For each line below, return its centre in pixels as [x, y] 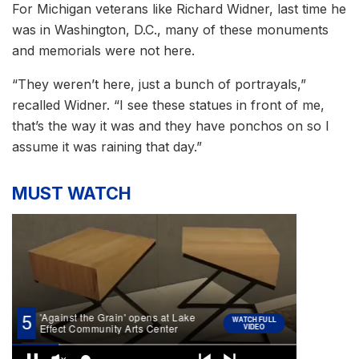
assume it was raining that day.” [109, 146]
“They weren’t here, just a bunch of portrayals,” [159, 84]
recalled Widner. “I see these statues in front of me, [168, 105]
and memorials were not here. [105, 50]
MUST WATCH [72, 193]
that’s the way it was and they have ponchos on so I [171, 125]
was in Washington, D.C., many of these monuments [170, 29]
